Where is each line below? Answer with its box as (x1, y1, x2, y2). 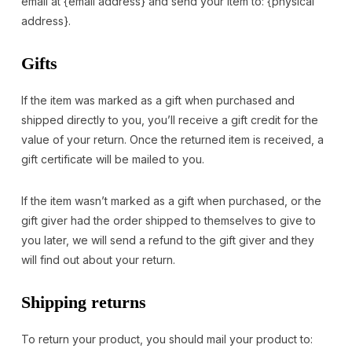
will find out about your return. (20, 252, 175, 266)
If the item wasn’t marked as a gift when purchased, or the (20, 193, 321, 207)
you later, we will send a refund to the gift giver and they (20, 233, 314, 247)
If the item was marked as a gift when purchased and (20, 93, 295, 107)
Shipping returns (20, 291, 146, 312)
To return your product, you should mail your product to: (20, 332, 313, 346)
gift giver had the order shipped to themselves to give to (20, 213, 316, 227)
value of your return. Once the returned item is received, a (20, 132, 324, 146)
